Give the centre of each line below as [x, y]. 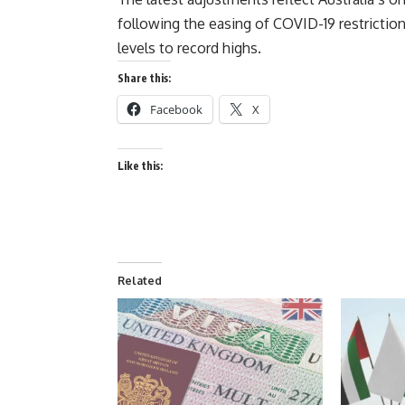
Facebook [176, 109]
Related [140, 281]
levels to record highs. [189, 48]
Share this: [144, 78]
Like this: [140, 166]
